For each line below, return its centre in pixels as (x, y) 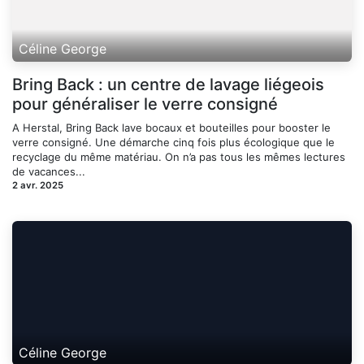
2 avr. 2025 (38, 185)
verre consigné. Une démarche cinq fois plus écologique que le (173, 142)
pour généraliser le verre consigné (145, 104)
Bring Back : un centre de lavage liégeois (168, 84)
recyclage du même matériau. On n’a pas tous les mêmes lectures (179, 156)
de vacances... (49, 171)
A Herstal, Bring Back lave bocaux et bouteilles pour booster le (171, 127)
